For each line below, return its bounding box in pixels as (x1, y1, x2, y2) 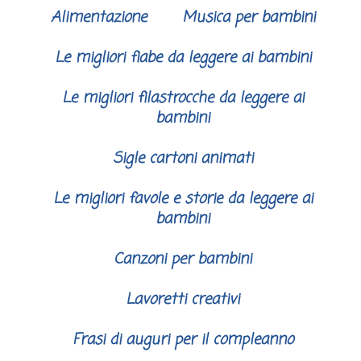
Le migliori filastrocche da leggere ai (61, 87, 304, 110)
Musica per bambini (181, 6, 315, 30)
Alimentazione (50, 6, 147, 30)
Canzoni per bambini (114, 248, 251, 272)
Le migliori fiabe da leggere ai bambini (54, 47, 311, 70)
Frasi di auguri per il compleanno (72, 329, 293, 352)
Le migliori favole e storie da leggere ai (52, 188, 313, 211)
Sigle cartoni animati (112, 147, 253, 171)
